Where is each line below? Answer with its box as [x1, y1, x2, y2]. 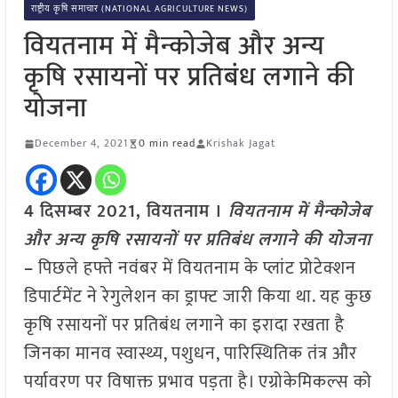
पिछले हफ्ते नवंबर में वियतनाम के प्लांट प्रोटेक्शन [33, 253, 356, 284]
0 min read [138, 134, 195, 153]
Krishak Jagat [205, 134, 275, 153]
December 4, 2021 [34, 134, 128, 153]
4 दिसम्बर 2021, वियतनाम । [23, 196, 223, 227]
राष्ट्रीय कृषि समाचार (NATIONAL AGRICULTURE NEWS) [30, 2, 248, 17]
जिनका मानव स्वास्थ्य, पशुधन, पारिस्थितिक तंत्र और [23, 338, 357, 370]
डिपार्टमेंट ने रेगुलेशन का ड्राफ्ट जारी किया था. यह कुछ [23, 282, 372, 313]
